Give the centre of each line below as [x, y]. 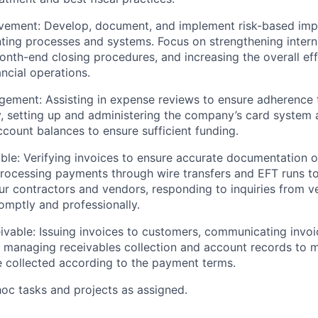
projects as [104, 290]
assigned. [160, 290]
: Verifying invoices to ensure [97, 158]
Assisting [70, 99]
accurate [199, 158]
